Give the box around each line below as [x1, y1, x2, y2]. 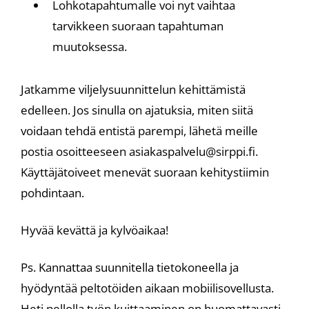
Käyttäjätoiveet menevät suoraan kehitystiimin [21, 164, 269, 180]
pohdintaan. [21, 185, 84, 201]
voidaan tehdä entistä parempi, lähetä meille [21, 123, 258, 139]
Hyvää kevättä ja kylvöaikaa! [21, 222, 168, 238]
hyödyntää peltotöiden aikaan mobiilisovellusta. [21, 280, 274, 296]
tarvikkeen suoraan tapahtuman [52, 18, 223, 34]
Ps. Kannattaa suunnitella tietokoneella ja [21, 259, 239, 275]
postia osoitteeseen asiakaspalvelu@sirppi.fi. [21, 143, 258, 159]
